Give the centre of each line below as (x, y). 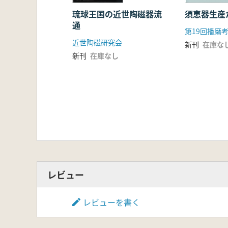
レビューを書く (111, 202)
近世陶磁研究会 (97, 42)
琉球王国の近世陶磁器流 (117, 14)
